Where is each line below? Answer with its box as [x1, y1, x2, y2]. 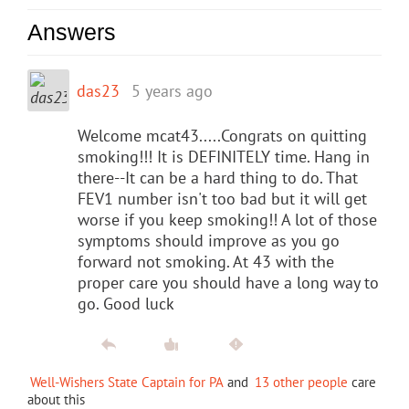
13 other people [255, 372, 348, 391]
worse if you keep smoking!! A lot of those [78, 208, 377, 230]
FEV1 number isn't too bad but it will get [78, 187, 367, 209]
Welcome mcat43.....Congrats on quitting [78, 124, 367, 146]
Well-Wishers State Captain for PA [30, 372, 224, 391]
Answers [27, 18, 116, 45]
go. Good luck [78, 292, 174, 314]
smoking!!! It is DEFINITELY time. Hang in [78, 145, 370, 167]
